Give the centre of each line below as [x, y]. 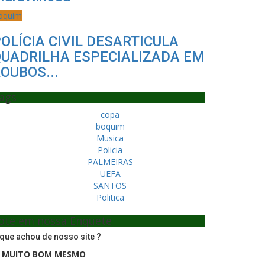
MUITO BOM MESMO [44, 254]
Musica [110, 138]
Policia [110, 150]
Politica [110, 197]
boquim [110, 126]
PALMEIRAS [110, 162]
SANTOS [110, 185]
